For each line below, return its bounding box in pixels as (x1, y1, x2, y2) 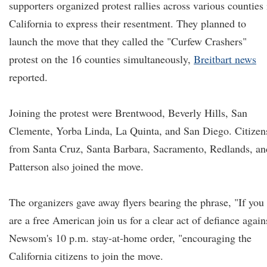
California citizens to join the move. (9, 249, 163, 263)
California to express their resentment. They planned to (9, 16, 246, 30)
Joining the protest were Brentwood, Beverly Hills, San (9, 105, 247, 120)
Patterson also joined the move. (9, 159, 144, 173)
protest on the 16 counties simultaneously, (9, 52, 194, 66)
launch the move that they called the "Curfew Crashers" (9, 34, 247, 48)
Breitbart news (194, 52, 256, 66)
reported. (9, 70, 48, 84)
